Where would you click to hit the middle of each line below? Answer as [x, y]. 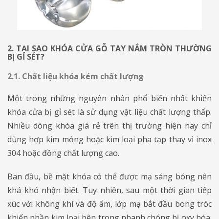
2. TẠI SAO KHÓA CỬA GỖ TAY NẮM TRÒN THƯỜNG [109, 48]
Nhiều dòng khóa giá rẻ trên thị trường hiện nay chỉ [109, 125]
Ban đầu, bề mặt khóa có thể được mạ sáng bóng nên [109, 176]
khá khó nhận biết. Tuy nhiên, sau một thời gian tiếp [109, 190]
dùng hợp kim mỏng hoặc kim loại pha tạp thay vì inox [109, 139]
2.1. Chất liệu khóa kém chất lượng [76, 76]
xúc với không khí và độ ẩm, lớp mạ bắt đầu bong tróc [109, 204]
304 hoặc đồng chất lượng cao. [63, 153]
